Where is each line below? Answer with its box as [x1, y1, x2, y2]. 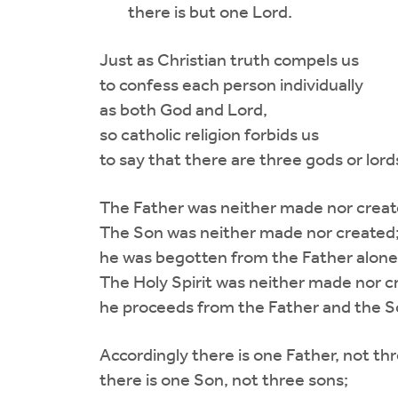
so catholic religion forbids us [85, 126, 319, 145]
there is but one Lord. [85, 4, 292, 22]
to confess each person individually [85, 76, 363, 95]
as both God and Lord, [85, 101, 267, 120]
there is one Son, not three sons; [85, 371, 348, 390]
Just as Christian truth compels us [85, 52, 359, 70]
